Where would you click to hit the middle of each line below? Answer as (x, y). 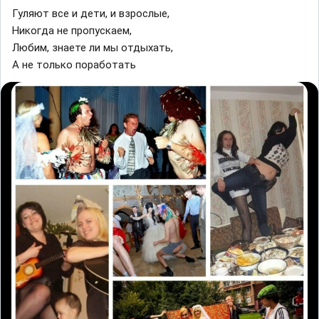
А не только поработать (74, 64)
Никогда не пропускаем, (72, 30)
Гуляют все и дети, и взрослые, (91, 13)
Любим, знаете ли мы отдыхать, (93, 47)
